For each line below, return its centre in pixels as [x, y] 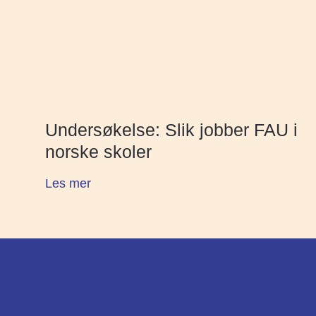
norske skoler [98, 152]
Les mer [68, 184]
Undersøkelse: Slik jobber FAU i [171, 130]
